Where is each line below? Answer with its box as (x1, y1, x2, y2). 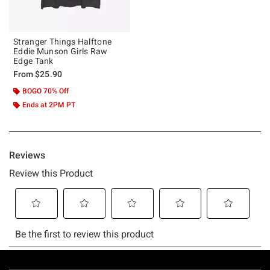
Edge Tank (13, 55, 54, 66)
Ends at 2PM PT (22, 100, 75, 109)
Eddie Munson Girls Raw (13, 46, 108, 56)
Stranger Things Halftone (13, 36, 112, 46)
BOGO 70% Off (22, 86, 69, 95)
